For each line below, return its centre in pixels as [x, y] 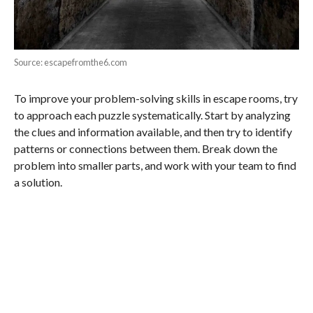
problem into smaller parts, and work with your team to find [155, 165]
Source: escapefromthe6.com [70, 62]
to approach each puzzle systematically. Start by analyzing [152, 115]
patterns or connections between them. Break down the [145, 148]
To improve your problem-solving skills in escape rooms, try [155, 98]
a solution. [38, 182]
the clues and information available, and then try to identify [153, 131]
